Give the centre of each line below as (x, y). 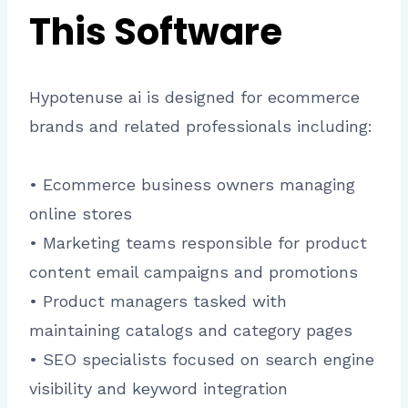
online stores (81, 214)
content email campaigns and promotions (194, 272)
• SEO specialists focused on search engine (202, 360)
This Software (156, 32)
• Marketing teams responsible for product (198, 243)
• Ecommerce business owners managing (192, 185)
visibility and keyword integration (158, 389)
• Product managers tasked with (158, 301)
